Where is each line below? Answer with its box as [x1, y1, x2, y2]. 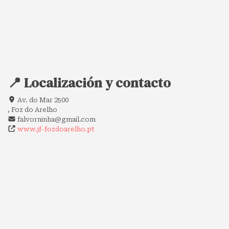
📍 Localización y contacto [8, 73, 171, 92]
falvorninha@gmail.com [17, 115, 96, 123]
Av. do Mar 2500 [16, 96, 69, 104]
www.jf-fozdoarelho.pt [17, 125, 95, 133]
